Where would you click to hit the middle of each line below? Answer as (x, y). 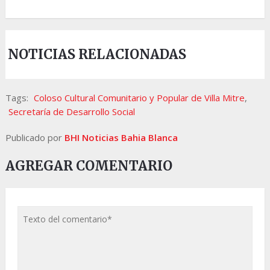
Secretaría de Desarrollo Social (71, 111)
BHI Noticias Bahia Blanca (121, 137)
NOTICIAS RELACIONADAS (97, 54)
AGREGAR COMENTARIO (89, 165)
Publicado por (35, 137)
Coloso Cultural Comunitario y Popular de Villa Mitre (139, 97)
